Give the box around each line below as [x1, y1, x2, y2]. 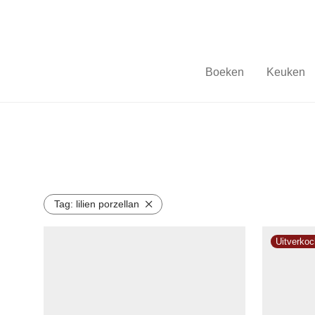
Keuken [266, 66, 305, 79]
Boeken [205, 66, 244, 79]
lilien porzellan [76, 198, 139, 210]
